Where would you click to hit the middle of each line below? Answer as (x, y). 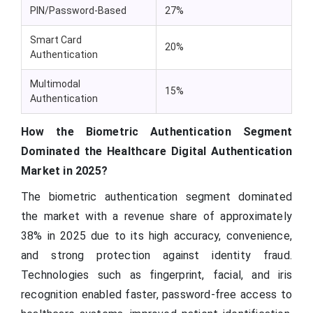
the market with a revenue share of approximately (156, 217)
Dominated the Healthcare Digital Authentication (156, 152)
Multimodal (55, 84)
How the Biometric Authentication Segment (156, 132)
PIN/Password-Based (78, 11)
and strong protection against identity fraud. (156, 256)
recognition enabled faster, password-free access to (156, 295)
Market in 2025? (64, 171)
